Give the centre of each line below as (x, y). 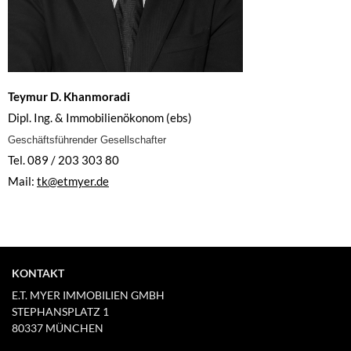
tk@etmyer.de (73, 181)
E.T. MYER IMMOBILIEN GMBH (88, 295)
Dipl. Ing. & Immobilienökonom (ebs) (100, 118)
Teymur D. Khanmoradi (69, 96)
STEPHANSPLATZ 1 (60, 311)
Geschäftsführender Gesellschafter (87, 140)
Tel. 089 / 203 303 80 (63, 160)
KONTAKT (38, 273)
